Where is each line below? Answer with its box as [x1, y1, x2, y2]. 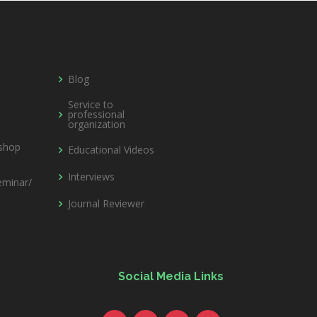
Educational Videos [68, 143, 154, 156]
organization [68, 117, 125, 131]
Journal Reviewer [68, 197, 144, 210]
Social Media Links [118, 270, 224, 283]
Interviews [68, 170, 115, 183]
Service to [68, 98, 113, 111]
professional [68, 108, 125, 121]
